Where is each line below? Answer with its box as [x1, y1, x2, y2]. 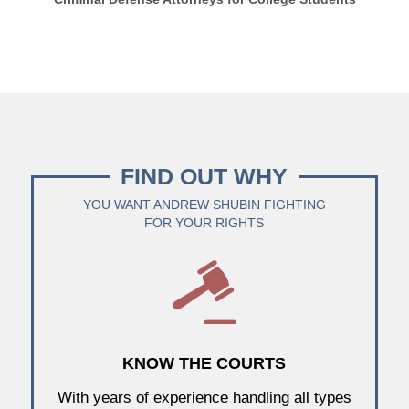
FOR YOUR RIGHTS [144, 215, 265, 230]
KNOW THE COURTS [122, 354, 287, 372]
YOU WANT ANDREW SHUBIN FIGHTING [82, 196, 326, 212]
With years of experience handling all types [57, 389, 351, 406]
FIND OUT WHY [121, 163, 288, 189]
